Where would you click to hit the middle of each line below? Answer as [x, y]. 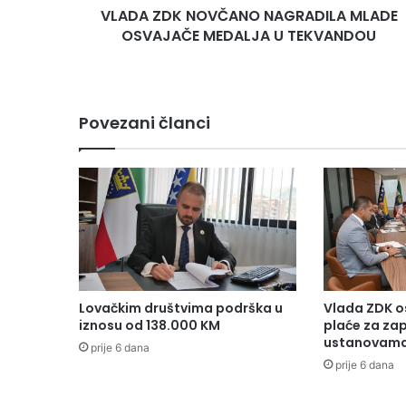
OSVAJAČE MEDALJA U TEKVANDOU [249, 36]
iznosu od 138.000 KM [150, 325]
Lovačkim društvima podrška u [181, 308]
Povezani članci [145, 123]
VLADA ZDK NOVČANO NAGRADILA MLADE [249, 16]
